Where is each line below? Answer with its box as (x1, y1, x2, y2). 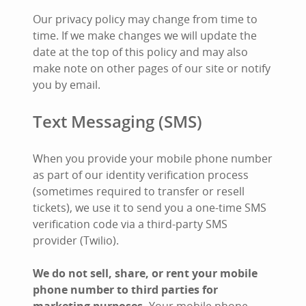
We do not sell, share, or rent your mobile (33, 266, 258, 281)
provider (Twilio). (33, 233, 119, 248)
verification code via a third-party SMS (33, 217, 227, 232)
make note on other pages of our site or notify (33, 61, 270, 76)
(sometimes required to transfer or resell (33, 184, 245, 199)
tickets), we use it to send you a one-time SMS (33, 200, 266, 215)
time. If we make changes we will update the (33, 28, 257, 43)
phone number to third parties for (33, 282, 218, 297)
